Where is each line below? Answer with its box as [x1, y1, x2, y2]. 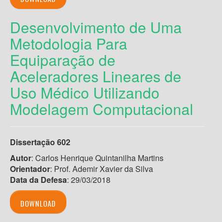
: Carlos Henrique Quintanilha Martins [31, 152, 164, 164]
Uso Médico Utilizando [10, 81, 160, 103]
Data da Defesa [10, 173, 67, 185]
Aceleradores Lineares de [10, 65, 181, 87]
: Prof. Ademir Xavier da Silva [50, 163, 153, 174]
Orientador [10, 163, 50, 174]
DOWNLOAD [20, 197, 56, 209]
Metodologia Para [10, 32, 127, 54]
